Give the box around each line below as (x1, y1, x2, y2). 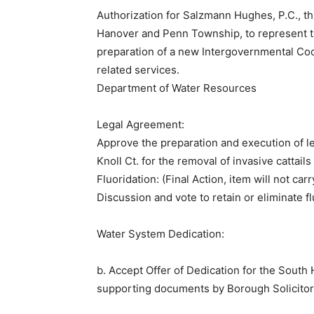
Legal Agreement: (97, 118, 184, 132)
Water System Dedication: (97, 227, 224, 241)
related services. (97, 63, 179, 77)
